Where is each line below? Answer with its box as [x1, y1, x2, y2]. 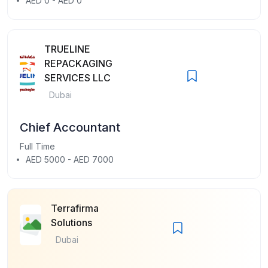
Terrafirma [50, 202, 99, 214]
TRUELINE [44, 42, 91, 55]
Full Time [20, 141, 55, 151]
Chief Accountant [20, 120, 120, 135]
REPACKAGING [44, 57, 113, 69]
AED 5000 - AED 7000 [26, 154, 114, 165]
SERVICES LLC [44, 71, 111, 84]
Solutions [50, 216, 92, 229]
